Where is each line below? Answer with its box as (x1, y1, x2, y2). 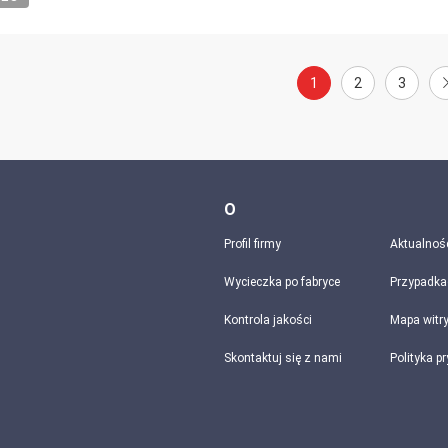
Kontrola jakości (224, 313, 312, 327)
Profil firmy (224, 237, 281, 251)
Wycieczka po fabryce (224, 275, 340, 289)
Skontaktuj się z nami (224, 351, 342, 365)
